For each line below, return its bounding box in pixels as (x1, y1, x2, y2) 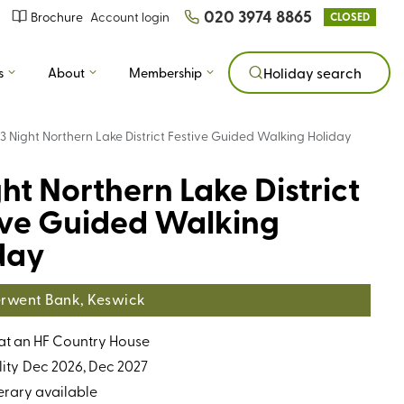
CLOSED (330, 8, 370, 24)
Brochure (31, 8, 83, 25)
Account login (90, 8, 170, 25)
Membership (129, 63, 202, 81)
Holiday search (263, 63, 362, 82)
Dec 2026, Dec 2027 (22, 354, 148, 375)
